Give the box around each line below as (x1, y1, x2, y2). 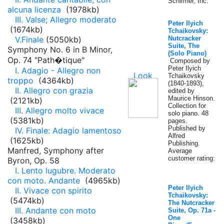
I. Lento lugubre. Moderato (15, 165, 115, 175)
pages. (168, 117, 187, 124)
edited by (168, 87, 194, 94)
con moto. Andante (7, 175, 82, 185)
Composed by (168, 57, 210, 64)
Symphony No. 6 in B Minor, (7, 44, 112, 54)
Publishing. (168, 139, 200, 147)
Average (168, 147, 192, 154)
